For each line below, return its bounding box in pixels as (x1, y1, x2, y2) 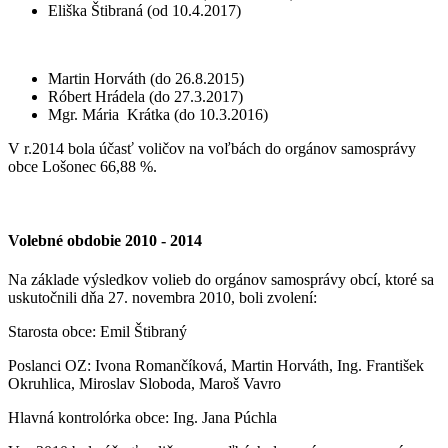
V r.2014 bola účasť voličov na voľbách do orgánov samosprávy (8, 140, 416, 158)
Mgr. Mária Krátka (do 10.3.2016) (48, 106, 268, 124)
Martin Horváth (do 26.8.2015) (48, 70, 244, 88)
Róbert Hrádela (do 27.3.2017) (48, 88, 243, 106)
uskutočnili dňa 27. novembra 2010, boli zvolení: (8, 289, 317, 306)
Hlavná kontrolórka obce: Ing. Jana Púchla (8, 409, 277, 426)
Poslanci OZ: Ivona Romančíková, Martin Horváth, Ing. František (8, 357, 424, 374)
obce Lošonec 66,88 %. (8, 158, 157, 176)
